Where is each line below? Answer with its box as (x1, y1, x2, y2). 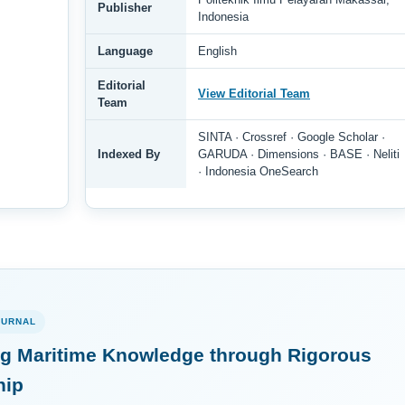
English (198, 43, 237, 58)
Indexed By (98, 146, 160, 161)
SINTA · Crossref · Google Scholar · (198, 129, 385, 144)
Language (98, 43, 153, 58)
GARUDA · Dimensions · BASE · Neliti (198, 146, 400, 161)
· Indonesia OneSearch (198, 164, 318, 178)
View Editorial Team (198, 86, 310, 100)
